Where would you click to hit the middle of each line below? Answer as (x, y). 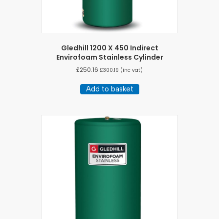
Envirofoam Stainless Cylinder (109, 57)
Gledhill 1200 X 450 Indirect (109, 48)
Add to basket (109, 89)
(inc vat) (131, 70)
